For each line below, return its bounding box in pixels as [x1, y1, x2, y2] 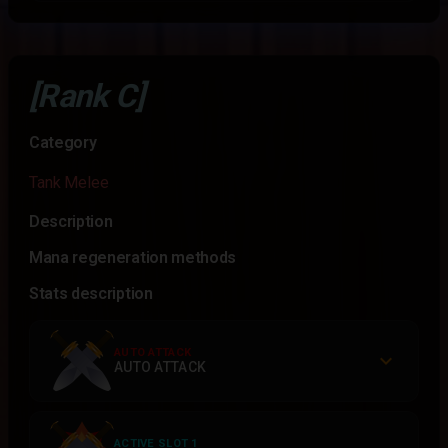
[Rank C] [29, 77, 144, 115]
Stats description [29, 284, 153, 303]
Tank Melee [29, 173, 109, 192]
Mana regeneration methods [29, 248, 236, 267]
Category [29, 133, 97, 152]
